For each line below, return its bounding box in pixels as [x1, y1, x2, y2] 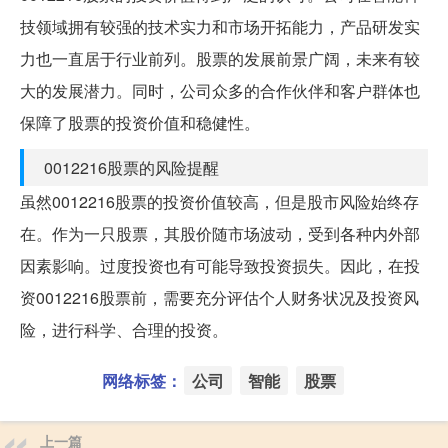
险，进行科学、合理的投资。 [20, 317, 228, 341]
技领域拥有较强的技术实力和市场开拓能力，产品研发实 [20, 14, 420, 38]
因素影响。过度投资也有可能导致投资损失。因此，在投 [20, 253, 420, 277]
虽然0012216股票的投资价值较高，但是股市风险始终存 [20, 189, 419, 213]
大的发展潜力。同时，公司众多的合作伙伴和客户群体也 [20, 78, 420, 102]
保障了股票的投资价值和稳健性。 [20, 110, 260, 134]
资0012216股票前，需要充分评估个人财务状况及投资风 [20, 285, 419, 309]
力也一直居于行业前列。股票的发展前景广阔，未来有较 [20, 46, 420, 70]
